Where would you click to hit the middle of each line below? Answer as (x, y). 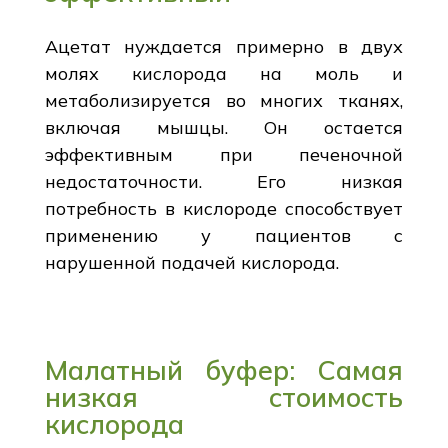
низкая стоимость (224, 396)
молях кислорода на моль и (224, 73)
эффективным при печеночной (224, 154)
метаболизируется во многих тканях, (224, 100)
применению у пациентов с (224, 235)
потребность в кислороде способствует (224, 208)
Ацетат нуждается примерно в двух (224, 46)
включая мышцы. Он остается (224, 127)
